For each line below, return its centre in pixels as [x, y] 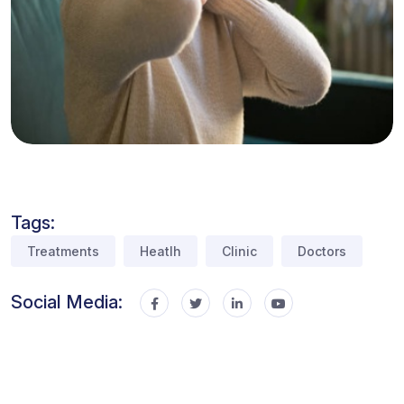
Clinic [239, 251]
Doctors [322, 251]
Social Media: [67, 303]
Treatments [63, 251]
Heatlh [161, 251]
